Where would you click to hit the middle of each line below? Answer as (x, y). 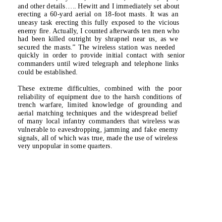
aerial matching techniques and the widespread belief (98, 113)
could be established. (48, 72)
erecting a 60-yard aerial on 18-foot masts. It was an (98, 14)
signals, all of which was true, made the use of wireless (98, 138)
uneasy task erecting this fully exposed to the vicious (98, 23)
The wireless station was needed (127, 47)
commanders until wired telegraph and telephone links (98, 64)
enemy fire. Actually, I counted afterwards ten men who (99, 30)
